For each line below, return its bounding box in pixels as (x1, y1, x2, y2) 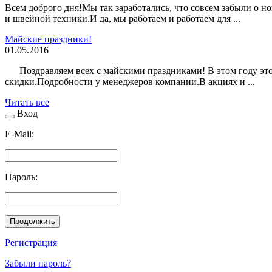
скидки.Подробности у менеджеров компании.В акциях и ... (5, 76, 255, 87)
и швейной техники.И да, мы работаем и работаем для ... (5, 13, 240, 24)
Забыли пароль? (5, 257, 71, 268)
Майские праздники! (5, 33, 92, 44)
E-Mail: (5, 128, 34, 139)
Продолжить (10, 216, 55, 226)
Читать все (5, 97, 49, 107)
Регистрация (5, 237, 57, 248)
